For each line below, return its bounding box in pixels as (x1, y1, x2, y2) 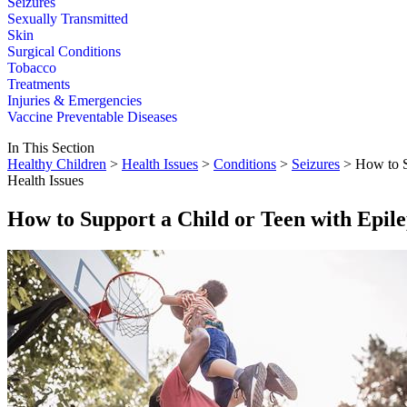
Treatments (7, 76, 70, 93)
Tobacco (7, 60, 56, 76)
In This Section (7, 140, 94, 156)
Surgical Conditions (7, 44, 121, 60)
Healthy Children (7, 156, 106, 173)
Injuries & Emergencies (7, 93, 142, 109)
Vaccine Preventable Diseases (7, 109, 177, 125)
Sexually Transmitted (7, 11, 128, 27)
